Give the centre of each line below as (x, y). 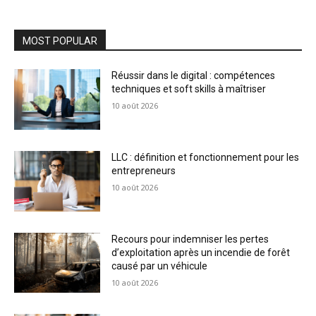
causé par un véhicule (160, 266)
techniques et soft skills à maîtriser (189, 89)
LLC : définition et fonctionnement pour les (206, 157)
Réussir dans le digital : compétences (194, 76)
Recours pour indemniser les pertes (190, 239)
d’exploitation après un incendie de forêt (201, 252)
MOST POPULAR (60, 41)
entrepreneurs (144, 171)
